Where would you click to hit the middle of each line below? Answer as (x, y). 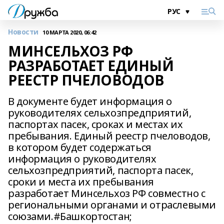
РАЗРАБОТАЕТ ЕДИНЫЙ (91, 65)
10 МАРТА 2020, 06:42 (69, 32)
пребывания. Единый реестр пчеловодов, (109, 136)
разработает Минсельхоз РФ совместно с (107, 193)
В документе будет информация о (90, 101)
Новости (23, 32)
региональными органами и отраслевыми (112, 205)
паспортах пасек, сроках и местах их (95, 124)
